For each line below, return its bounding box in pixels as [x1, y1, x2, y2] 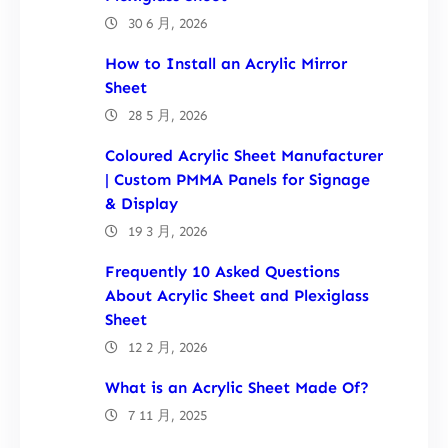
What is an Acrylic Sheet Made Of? [105, 377, 369, 397]
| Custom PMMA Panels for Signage [105, 169, 370, 189]
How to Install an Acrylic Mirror [105, 53, 347, 73]
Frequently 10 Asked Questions [105, 261, 340, 281]
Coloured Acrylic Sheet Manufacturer [105, 145, 383, 165]
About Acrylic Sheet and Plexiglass [105, 285, 369, 305]
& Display [105, 193, 178, 213]
